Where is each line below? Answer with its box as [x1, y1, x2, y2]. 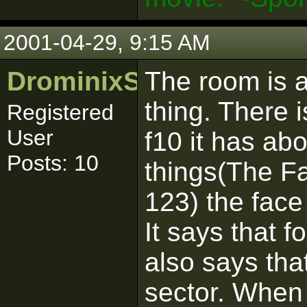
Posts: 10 [7, 151, 99, 175]
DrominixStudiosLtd [7, 66, 264, 96]
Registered [7, 100, 114, 125]
